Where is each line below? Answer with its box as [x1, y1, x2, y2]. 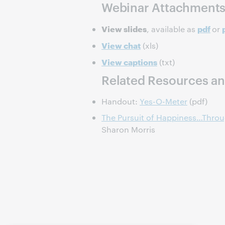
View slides [101, 23, 147, 34]
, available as [147, 24, 197, 34]
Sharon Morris [101, 124, 155, 135]
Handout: [101, 96, 140, 106]
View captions [101, 56, 157, 67]
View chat [101, 39, 141, 51]
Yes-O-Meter [140, 96, 187, 106]
